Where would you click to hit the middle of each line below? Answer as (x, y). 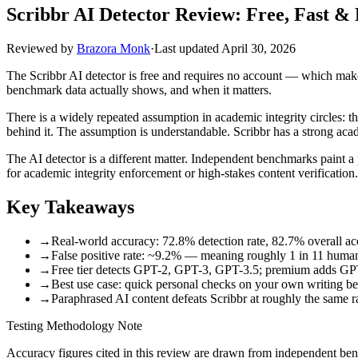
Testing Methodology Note (74, 325)
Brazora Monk (113, 48)
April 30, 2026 (259, 48)
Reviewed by (42, 48)
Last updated (188, 48)
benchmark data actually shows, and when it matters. (139, 89)
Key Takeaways (70, 207)
